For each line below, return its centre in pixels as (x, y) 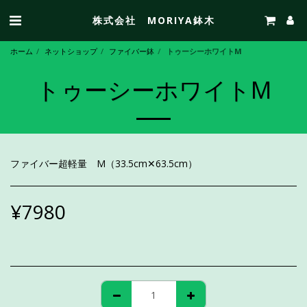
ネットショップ (71, 51)
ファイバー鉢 (132, 51)
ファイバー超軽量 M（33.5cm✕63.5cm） (104, 163)
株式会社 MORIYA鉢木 (153, 20)
